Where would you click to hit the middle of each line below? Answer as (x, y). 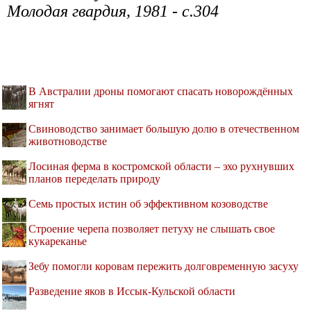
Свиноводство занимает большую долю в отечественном (164, 129)
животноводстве (68, 142)
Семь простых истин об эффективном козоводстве (148, 204)
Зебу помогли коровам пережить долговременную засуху (163, 267)
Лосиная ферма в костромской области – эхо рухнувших (161, 167)
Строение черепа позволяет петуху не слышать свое (152, 229)
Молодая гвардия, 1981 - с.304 (113, 11)
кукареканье (58, 242)
